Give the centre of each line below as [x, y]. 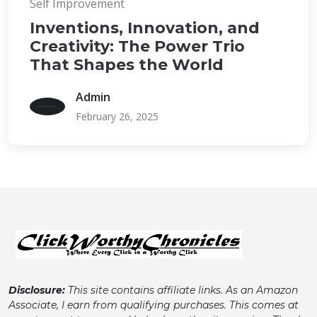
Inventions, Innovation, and [145, 28]
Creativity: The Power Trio [137, 46]
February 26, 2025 [117, 116]
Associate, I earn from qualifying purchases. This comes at [154, 305]
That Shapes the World [127, 65]
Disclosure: [37, 290]
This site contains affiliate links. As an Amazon [181, 290]
